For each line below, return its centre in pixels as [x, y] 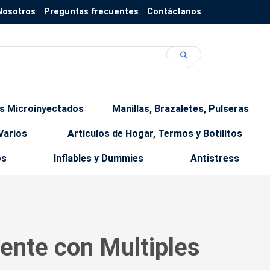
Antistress [215, 158]
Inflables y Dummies [99, 158]
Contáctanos [174, 12]
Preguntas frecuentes [91, 12]
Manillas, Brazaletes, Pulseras [180, 109]
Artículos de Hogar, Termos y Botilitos [155, 133]
